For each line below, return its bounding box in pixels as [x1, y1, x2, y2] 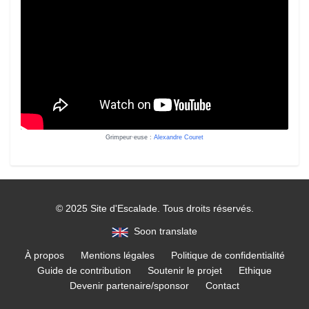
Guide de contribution [37, 264, 131, 276]
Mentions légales [80, 249, 154, 261]
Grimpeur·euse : [106, 134, 152, 141]
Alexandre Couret [154, 134, 203, 141]
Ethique [239, 264, 272, 276]
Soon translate [128, 226, 197, 237]
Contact [206, 279, 239, 291]
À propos [24, 249, 64, 261]
